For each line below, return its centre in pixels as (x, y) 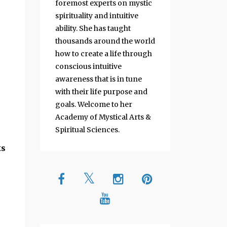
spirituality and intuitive (97, 15)
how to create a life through (103, 53)
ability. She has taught (93, 28)
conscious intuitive (88, 66)
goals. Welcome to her (93, 104)
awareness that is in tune (98, 79)
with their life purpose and (101, 91)
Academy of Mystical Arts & (103, 117)
